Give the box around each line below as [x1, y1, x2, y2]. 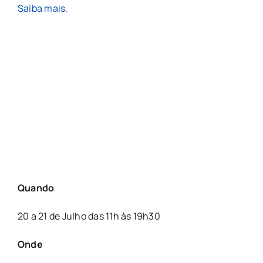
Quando [17, 181, 55, 194]
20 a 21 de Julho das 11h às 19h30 [17, 209, 160, 222]
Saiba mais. [17, 2, 68, 15]
